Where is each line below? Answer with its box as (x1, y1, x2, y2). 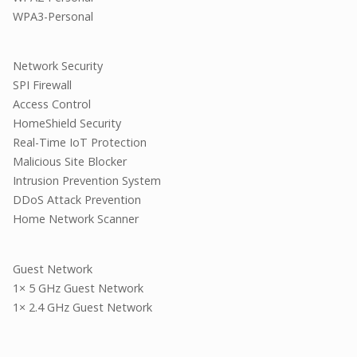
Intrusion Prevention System (13, 173, 161, 189)
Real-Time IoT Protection (13, 135, 147, 151)
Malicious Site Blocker (13, 154, 127, 170)
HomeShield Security (13, 116, 121, 131)
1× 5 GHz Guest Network (13, 280, 143, 296)
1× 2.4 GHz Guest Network (13, 299, 152, 315)
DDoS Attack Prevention (13, 192, 141, 208)
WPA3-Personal (13, 8, 93, 24)
